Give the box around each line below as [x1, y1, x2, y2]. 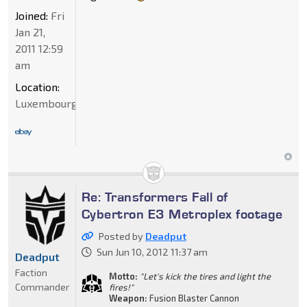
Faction [15, 267, 47, 279]
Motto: [108, 270, 138, 282]
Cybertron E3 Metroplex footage [81, 205, 283, 222]
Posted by [98, 230, 145, 242]
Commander [15, 281, 69, 293]
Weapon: [108, 292, 147, 304]
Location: [15, 79, 60, 93]
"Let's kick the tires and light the [139, 270, 271, 282]
